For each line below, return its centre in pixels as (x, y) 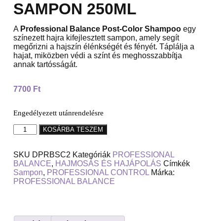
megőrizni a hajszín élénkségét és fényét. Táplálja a (104, 46)
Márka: (163, 173)
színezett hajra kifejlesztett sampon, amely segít (96, 37)
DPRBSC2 (52, 155)
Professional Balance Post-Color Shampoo (101, 29)
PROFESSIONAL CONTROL (98, 173)
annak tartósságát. (45, 64)
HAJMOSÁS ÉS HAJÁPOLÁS (108, 164)
